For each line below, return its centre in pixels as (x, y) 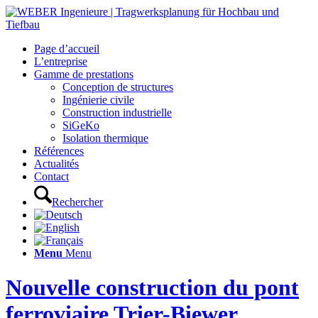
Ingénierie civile (98, 100)
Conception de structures (118, 87)
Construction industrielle (117, 113)
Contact (51, 176)
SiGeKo (81, 125)
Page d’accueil (67, 49)
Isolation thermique (105, 138)
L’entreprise (61, 61)
